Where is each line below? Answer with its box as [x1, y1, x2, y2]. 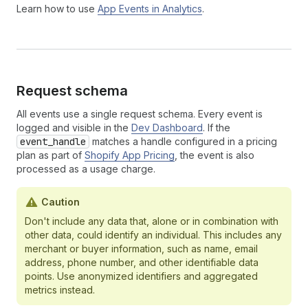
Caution [41, 196, 80, 208]
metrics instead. [25, 284, 95, 296]
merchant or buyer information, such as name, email [25, 243, 258, 254]
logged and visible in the [16, 122, 131, 133]
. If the [203, 122, 230, 133]
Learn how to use [16, 3, 98, 14]
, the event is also [175, 149, 254, 161]
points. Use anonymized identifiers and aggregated [25, 270, 258, 282]
